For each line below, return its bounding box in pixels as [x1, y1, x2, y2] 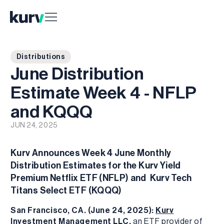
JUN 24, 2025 [10, 120, 58, 130]
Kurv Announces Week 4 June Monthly [10, 146, 171, 158]
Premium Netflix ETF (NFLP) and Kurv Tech [10, 171, 192, 183]
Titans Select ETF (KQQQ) [10, 184, 122, 196]
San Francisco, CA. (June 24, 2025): [10, 204, 156, 215]
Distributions [16, 52, 65, 61]
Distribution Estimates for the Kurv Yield [10, 159, 181, 171]
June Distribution [10, 62, 143, 84]
